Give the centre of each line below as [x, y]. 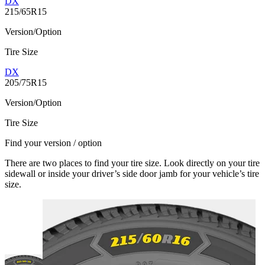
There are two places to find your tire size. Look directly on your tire [132, 163]
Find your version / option [53, 143]
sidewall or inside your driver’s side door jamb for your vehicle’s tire [132, 174]
